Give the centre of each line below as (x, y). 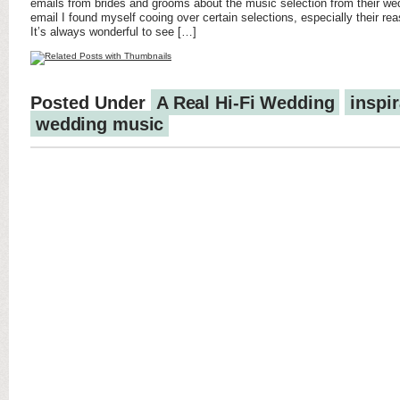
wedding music (100, 124)
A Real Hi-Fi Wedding (246, 103)
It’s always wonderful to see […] (113, 32)
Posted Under (91, 103)
